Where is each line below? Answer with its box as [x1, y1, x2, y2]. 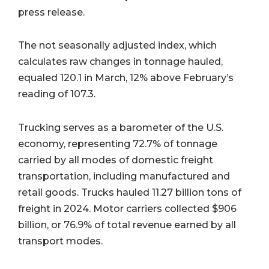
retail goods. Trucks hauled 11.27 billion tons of [18, 187, 241, 199]
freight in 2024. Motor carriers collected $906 [18, 203, 237, 215]
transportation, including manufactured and [18, 171, 230, 183]
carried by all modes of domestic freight [18, 154, 213, 166]
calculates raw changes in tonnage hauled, [18, 56, 223, 68]
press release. [18, 6, 85, 18]
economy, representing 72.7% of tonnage [18, 138, 217, 150]
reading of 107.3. [18, 88, 95, 100]
